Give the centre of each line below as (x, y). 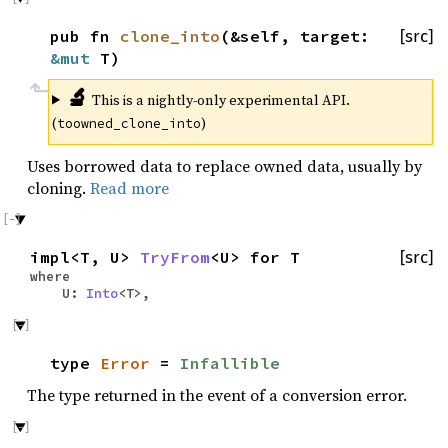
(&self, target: (295, 35)
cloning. (58, 187)
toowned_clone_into (129, 123)
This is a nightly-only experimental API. (220, 99)
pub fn (85, 35)
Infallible (230, 363)
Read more (129, 187)
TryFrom (175, 257)
